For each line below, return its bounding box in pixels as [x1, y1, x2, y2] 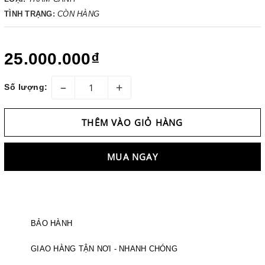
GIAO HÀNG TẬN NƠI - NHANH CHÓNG [31, 244, 177, 253]
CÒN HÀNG [57, 9, 99, 18]
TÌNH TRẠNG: [4, 9, 55, 18]
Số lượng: [4, 82, 48, 92]
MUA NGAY [107, 151, 158, 163]
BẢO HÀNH [31, 218, 72, 228]
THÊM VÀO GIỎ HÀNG [82, 117, 183, 128]
